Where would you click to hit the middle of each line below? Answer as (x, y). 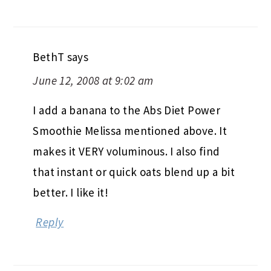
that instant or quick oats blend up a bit (134, 172)
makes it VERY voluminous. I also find (126, 152)
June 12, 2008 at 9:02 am (93, 81)
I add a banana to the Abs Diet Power (127, 110)
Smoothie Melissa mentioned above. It (130, 131)
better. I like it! (71, 193)
